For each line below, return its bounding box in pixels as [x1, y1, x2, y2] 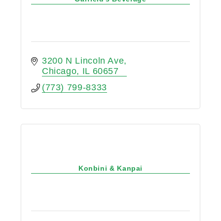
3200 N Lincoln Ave [41, 56, 124, 66]
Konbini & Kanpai [78, 164, 143, 172]
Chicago [41, 66, 77, 76]
